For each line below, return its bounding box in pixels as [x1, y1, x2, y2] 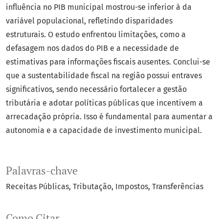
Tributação [73, 182, 111, 192]
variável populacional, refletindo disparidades [6, 16, 173, 26]
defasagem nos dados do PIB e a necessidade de [6, 44, 179, 53]
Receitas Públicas [6, 182, 69, 192]
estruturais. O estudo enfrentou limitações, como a [6, 30, 186, 40]
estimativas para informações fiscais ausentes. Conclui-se [6, 57, 210, 67]
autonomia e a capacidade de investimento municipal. [6, 126, 202, 135]
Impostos [115, 182, 148, 192]
